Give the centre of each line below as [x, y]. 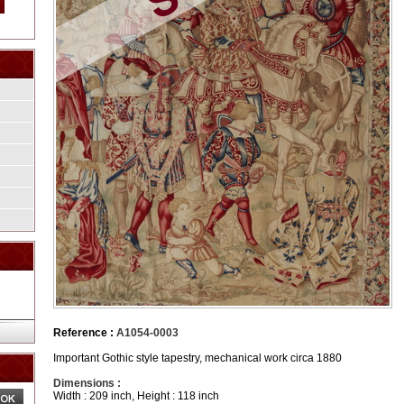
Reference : [83, 332]
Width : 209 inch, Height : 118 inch [136, 395]
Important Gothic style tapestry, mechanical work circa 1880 [197, 358]
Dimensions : [87, 383]
